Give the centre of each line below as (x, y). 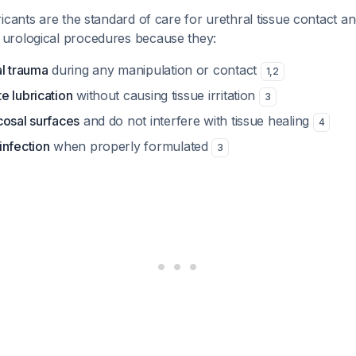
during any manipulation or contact (154, 70)
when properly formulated (131, 146)
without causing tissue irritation (166, 95)
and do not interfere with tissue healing (196, 121)
